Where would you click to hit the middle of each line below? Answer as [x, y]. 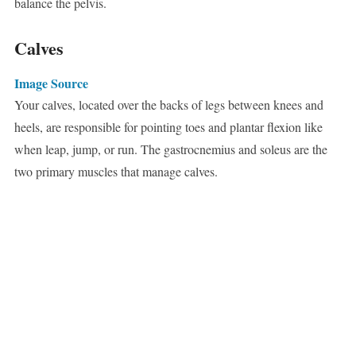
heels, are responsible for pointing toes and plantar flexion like [168, 127]
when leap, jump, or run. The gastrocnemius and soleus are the [170, 149]
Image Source [51, 83]
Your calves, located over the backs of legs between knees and [168, 105]
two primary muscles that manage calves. [116, 172]
